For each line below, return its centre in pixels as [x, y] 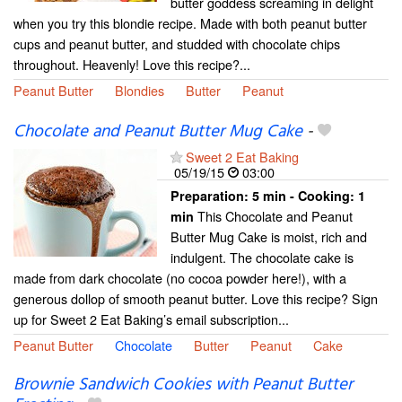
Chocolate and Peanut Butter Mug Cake [158, 132]
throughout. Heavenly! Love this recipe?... [132, 64]
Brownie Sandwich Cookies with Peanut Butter [183, 385]
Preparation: [211, 196]
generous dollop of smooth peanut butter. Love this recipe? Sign [196, 299]
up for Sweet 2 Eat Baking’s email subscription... [151, 319]
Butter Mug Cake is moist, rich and [269, 237]
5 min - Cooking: [305, 196]
